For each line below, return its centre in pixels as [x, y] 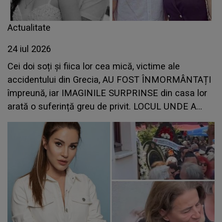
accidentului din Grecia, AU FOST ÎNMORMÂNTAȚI [109, 80]
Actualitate [29, 28]
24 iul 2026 [29, 49]
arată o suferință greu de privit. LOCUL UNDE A [102, 107]
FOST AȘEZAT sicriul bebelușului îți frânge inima [105, 120]
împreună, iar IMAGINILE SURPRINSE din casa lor [107, 93]
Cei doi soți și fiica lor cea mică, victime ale [94, 66]
